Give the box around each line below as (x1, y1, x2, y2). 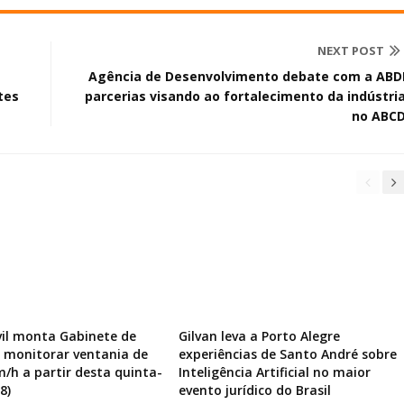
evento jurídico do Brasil (178, 381, 331, 399)
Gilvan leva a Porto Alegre (178, 327, 340, 344)
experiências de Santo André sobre (178, 345, 397, 363)
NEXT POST (317, 42, 384, 59)
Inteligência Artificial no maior (178, 363, 371, 381)
